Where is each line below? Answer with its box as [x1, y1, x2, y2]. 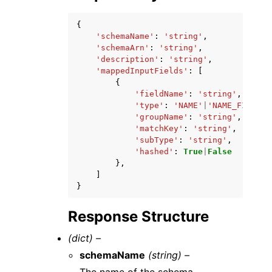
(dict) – [68, 231, 101, 244]
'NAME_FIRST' [208, 100, 266, 110]
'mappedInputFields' [96, 66, 188, 75]
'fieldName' [135, 89, 188, 98]
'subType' [135, 135, 178, 144]
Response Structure [68, 207, 209, 225]
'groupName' [135, 112, 188, 121]
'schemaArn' [96, 42, 149, 52]
